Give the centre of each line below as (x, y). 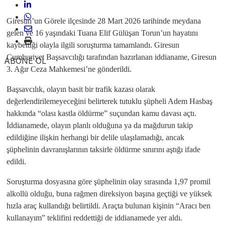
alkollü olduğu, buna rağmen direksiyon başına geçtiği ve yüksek (109, 194)
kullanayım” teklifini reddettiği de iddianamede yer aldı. (94, 218)
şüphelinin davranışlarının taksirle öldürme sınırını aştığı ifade (103, 149)
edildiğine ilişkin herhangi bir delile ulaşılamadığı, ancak (95, 137)
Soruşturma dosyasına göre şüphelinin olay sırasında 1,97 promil (108, 182)
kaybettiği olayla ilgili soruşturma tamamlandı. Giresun (93, 45)
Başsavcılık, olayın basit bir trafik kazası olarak (81, 89)
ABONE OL (25, 61)
